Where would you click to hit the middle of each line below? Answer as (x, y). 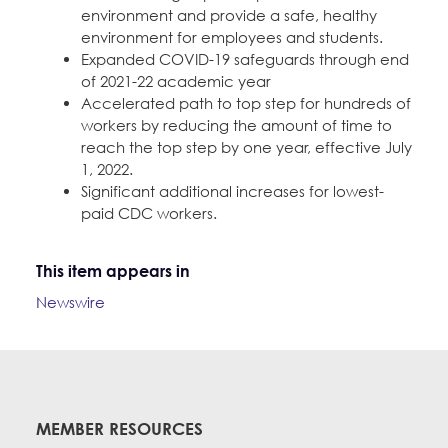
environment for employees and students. (232, 36)
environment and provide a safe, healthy (229, 14)
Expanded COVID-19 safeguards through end (245, 58)
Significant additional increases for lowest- (232, 190)
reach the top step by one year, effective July (246, 146)
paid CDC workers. (149, 212)
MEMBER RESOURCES (119, 428)
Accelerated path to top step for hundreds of (246, 102)
